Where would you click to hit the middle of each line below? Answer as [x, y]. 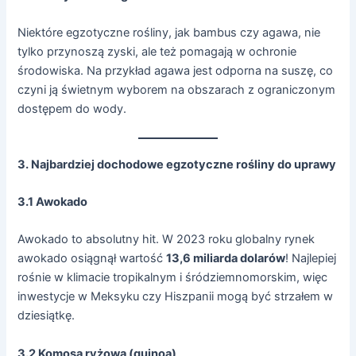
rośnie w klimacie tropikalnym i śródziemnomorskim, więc [173, 278]
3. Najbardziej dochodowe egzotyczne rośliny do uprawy [177, 164]
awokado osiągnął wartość [92, 259]
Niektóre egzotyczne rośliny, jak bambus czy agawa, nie [169, 33]
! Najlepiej [311, 259]
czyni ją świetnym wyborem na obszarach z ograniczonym [177, 90]
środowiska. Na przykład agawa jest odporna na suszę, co [176, 71]
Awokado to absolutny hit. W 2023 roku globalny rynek [166, 240]
